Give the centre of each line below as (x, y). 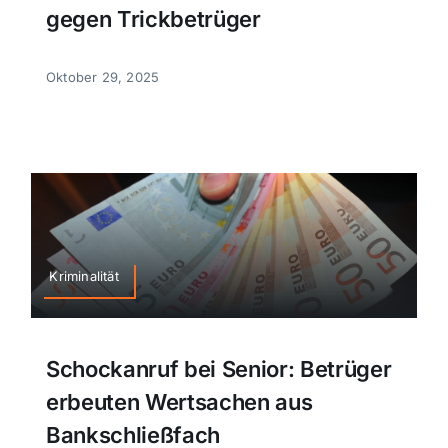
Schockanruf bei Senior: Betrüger (218, 369)
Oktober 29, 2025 (102, 76)
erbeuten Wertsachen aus (179, 402)
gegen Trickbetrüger (153, 18)
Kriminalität (84, 276)
